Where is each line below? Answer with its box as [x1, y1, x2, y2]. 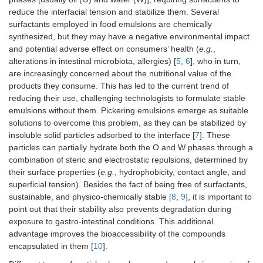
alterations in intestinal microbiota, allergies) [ [9, 56, 176, 66]
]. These [200, 130, 230, 140]
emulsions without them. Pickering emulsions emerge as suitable [9, 106, 248, 116]
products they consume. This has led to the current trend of [9, 81, 229, 91]
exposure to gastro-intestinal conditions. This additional [9, 217, 213, 227]
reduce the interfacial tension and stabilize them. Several [9, 7, 219, 17]
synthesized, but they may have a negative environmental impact [9, 32, 249, 42]
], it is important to [186, 192, 252, 202]
